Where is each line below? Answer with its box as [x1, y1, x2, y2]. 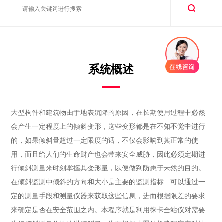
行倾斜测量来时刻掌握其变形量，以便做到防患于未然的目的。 [11, 164, 206, 172]
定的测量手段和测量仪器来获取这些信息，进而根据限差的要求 [11, 192, 206, 200]
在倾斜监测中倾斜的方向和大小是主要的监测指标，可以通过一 [11, 178, 206, 186]
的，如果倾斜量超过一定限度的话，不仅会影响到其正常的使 [11, 136, 199, 145]
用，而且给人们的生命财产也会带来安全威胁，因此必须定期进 [11, 150, 206, 159]
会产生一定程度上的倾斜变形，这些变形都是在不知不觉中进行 [11, 122, 206, 131]
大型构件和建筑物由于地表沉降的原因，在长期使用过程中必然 [11, 109, 206, 117]
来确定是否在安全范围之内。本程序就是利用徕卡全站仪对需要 [11, 206, 206, 214]
